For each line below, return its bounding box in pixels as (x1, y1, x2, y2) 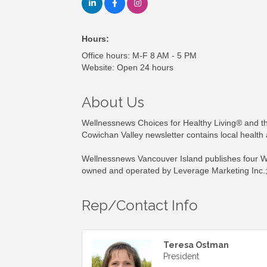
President (163, 251, 199, 261)
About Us (82, 93, 144, 111)
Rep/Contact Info (82, 196, 198, 214)
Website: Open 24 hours (82, 62, 173, 72)
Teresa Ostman (163, 240, 229, 250)
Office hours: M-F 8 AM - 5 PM (82, 50, 197, 60)
